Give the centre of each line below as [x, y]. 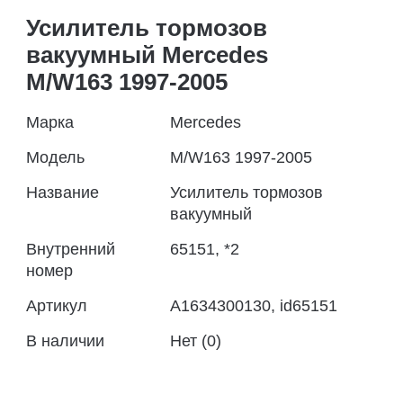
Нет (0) [196, 341]
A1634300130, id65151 [254, 306]
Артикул [57, 306]
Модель [55, 157]
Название [63, 193]
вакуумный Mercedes [147, 55]
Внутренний [71, 249]
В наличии [65, 341]
